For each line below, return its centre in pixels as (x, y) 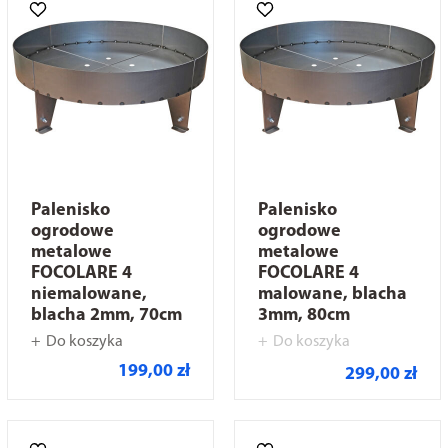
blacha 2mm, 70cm (106, 315)
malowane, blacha (332, 294)
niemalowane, (88, 294)
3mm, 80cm (304, 315)
